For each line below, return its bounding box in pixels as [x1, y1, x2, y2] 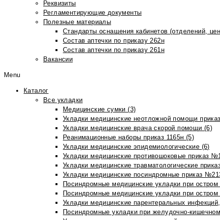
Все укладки [43, 96, 83, 104]
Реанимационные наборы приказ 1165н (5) [63, 134, 194, 141]
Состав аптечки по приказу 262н [63, 37, 165, 44]
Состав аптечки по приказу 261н [63, 46, 165, 54]
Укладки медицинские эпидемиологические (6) [63, 143, 210, 150]
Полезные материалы [43, 18, 111, 26]
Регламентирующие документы [43, 9, 142, 16]
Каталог [24, 87, 49, 94]
